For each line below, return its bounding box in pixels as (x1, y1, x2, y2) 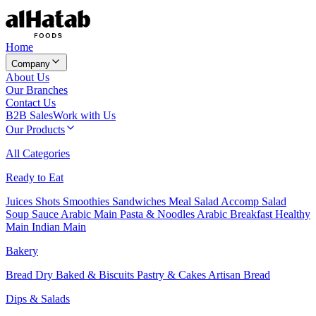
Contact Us (6, 96, 56, 109)
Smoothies (63, 195, 112, 207)
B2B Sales (6, 109, 53, 121)
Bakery (6, 244, 38, 257)
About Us (6, 71, 49, 83)
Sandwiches (112, 195, 169, 207)
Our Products (6, 123, 65, 135)
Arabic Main (61, 207, 120, 220)
